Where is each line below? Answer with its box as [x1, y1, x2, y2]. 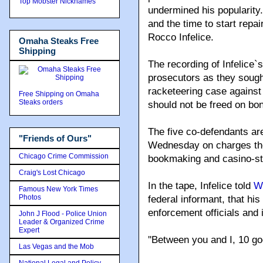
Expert [19, 225, 39, 234]
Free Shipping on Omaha [19, 90, 99, 98]
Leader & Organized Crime [19, 217, 104, 226]
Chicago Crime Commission [19, 151, 109, 160]
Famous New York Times [19, 184, 98, 193]
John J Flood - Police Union [19, 209, 107, 218]
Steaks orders [19, 98, 65, 106]
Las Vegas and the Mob [19, 242, 94, 251]
